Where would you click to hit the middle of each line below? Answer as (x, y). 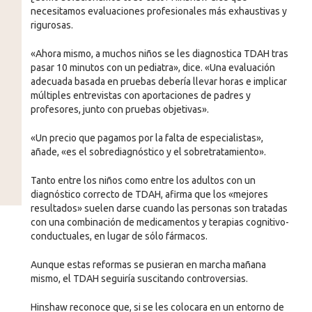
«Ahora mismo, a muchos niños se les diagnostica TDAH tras (159, 53)
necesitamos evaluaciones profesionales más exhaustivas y (158, 11)
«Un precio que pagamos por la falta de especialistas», (147, 138)
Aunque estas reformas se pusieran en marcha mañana (148, 264)
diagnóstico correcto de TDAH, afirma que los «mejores (149, 194)
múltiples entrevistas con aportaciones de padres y (140, 95)
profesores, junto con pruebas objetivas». (119, 109)
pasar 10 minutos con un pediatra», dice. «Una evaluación (153, 67)
